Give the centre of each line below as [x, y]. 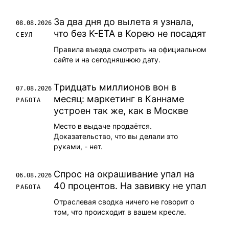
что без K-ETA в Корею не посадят [130, 34]
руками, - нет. [78, 146]
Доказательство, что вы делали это [116, 136]
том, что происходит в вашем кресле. [120, 212]
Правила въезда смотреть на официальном [130, 50]
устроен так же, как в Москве [121, 111]
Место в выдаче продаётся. [103, 126]
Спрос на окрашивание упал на [124, 174]
